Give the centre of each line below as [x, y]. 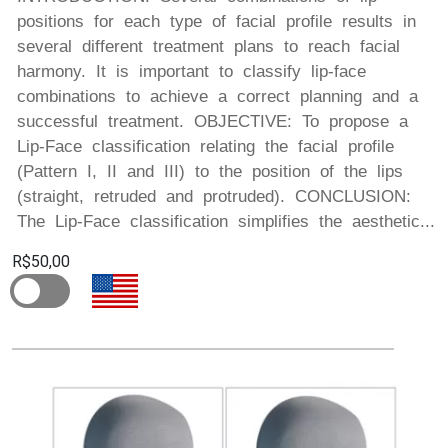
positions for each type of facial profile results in [216, 21]
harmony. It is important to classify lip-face [191, 71]
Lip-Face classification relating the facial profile [205, 146]
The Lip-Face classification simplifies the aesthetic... [226, 221]
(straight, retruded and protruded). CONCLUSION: [214, 196]
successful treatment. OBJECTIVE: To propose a [212, 121]
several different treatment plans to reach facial [208, 46]
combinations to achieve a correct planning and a [217, 96]
